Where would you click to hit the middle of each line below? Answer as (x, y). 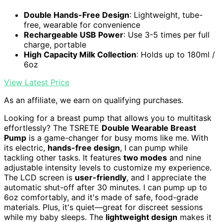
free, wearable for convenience (82, 25)
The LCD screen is (39, 177)
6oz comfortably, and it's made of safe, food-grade (101, 197)
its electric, (26, 147)
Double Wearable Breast (149, 128)
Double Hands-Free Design (77, 15)
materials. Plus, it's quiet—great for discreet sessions (103, 207)
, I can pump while (154, 147)
